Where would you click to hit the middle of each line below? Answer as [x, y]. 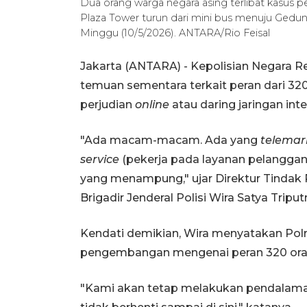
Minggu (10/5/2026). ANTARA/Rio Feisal [175, 33]
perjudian [108, 104]
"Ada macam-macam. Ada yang [170, 140]
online [152, 104]
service [100, 159]
